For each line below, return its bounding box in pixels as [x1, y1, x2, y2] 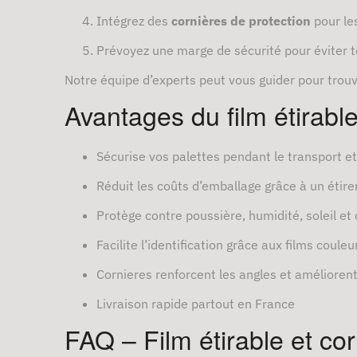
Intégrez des [96, 13, 171, 29]
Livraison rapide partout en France [96, 296, 295, 312]
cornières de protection [171, 13, 311, 29]
